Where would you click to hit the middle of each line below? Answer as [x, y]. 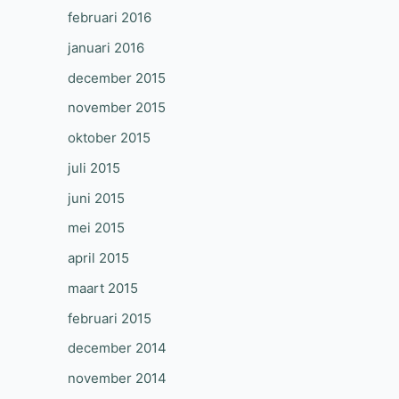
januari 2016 [106, 47]
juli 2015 [94, 167]
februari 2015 [110, 318]
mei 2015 [96, 228]
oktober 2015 [109, 138]
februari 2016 [110, 17]
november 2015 [117, 108]
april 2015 [98, 258]
